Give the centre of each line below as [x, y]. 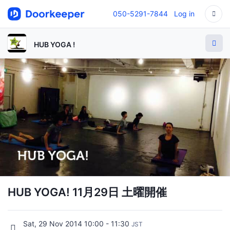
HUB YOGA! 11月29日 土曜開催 [87, 192]
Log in [184, 14]
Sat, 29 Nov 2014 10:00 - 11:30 [77, 223]
